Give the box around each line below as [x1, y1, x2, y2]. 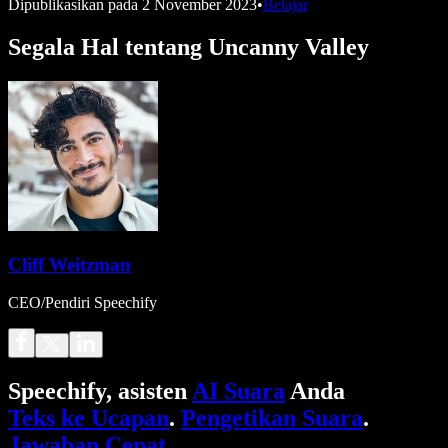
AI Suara [192, 378, 285, 405]
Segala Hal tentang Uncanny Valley [8, 33, 369, 60]
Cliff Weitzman [8, 253, 131, 275]
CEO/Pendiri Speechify [8, 294, 157, 312]
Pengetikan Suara [181, 405, 363, 432]
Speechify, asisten [8, 378, 192, 405]
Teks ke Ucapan [8, 405, 169, 432]
